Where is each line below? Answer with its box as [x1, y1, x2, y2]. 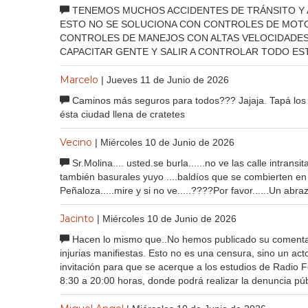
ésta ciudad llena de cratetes [60, 108, 185, 120]
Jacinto [60, 212, 94, 225]
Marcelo [60, 73, 98, 86]
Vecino [60, 135, 92, 148]
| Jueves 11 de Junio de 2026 [101, 74, 229, 85]
